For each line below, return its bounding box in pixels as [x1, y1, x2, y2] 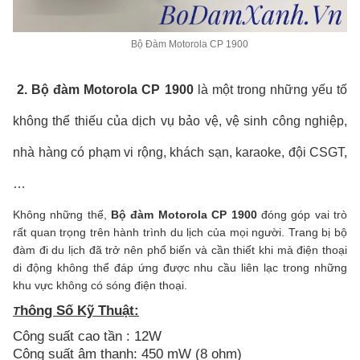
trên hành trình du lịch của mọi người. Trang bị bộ [89, 226, 348, 239]
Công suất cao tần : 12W [13, 329, 162, 345]
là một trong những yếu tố [193, 83, 347, 97]
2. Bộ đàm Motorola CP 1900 [13, 83, 194, 97]
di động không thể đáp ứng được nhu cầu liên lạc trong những [13, 261, 347, 275]
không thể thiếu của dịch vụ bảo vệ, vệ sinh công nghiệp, [13, 114, 347, 129]
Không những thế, [13, 208, 112, 222]
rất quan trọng [13, 226, 87, 239]
